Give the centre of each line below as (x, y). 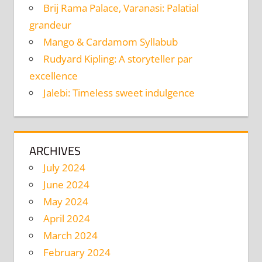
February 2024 (77, 253)
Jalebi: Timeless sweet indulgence (119, 93)
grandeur (50, 25)
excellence (53, 76)
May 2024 (65, 202)
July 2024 (64, 168)
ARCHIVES (55, 151)
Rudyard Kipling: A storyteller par (118, 59)
